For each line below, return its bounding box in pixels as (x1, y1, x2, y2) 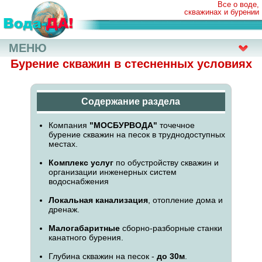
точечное (157, 120, 195, 130)
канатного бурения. (48, 233, 123, 242)
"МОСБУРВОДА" (89, 120, 157, 130)
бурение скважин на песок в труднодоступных (48, 130, 225, 139)
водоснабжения (48, 177, 109, 186)
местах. (48, 139, 78, 149)
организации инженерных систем (48, 167, 177, 177)
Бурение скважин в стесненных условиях (10, 57, 252, 70)
